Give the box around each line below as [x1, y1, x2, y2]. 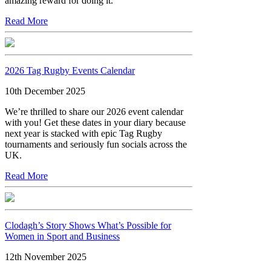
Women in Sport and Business [5, 230, 120, 241]
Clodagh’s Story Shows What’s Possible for [5, 220, 171, 230]
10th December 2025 [5, 85, 85, 96]
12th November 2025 [5, 251, 87, 262]
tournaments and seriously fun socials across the [5, 139, 187, 149]
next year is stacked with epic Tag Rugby [5, 128, 162, 139]
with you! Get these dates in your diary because [5, 117, 186, 128]
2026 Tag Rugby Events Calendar [5, 65, 135, 76]
